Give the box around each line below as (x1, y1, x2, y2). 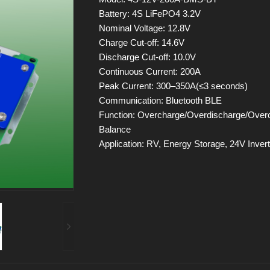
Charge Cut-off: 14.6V (99, 37, 184, 48)
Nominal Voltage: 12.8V (99, 23, 190, 33)
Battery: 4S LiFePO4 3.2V (99, 8, 201, 19)
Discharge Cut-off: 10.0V (99, 52, 196, 62)
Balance (99, 124, 131, 134)
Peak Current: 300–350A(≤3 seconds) (99, 81, 248, 91)
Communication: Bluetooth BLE (99, 95, 222, 105)
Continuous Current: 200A (99, 66, 201, 77)
